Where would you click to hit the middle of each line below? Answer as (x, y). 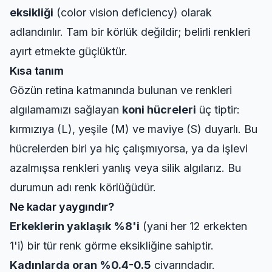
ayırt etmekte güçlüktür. (69, 51)
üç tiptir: (218, 110)
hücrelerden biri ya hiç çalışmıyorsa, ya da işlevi (129, 148)
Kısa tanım (37, 71)
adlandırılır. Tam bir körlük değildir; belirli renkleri (130, 32)
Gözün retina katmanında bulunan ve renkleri (121, 90)
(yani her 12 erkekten (193, 226)
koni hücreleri (159, 110)
